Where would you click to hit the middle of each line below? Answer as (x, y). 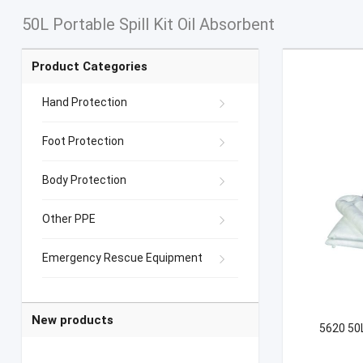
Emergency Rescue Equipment (122, 258)
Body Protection (84, 180)
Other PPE (68, 219)
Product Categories (89, 67)
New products (72, 320)
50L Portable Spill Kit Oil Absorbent (148, 25)
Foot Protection (83, 141)
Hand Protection (84, 102)
